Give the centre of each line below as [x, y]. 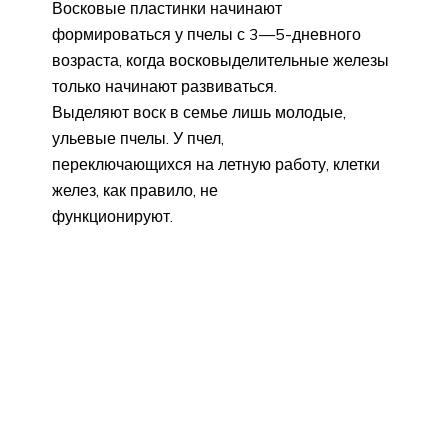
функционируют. [112, 215]
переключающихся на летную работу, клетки [216, 163]
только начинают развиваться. [164, 85]
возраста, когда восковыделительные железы [220, 59]
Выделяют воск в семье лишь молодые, [199, 111]
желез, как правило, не [135, 189]
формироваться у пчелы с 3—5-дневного [206, 33]
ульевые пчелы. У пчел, [138, 137]
